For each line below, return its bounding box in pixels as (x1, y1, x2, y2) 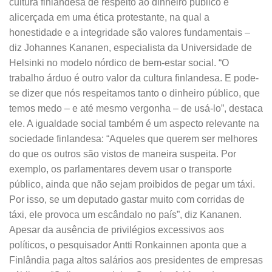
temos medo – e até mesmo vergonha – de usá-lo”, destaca (9, 103, 263, 114)
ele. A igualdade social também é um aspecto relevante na (9, 118, 259, 129)
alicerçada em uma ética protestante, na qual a (9, 12, 209, 23)
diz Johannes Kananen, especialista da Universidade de (9, 42, 252, 53)
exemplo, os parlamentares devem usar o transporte (9, 164, 232, 175)
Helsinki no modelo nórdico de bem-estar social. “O (9, 58, 229, 69)
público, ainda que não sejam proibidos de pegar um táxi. (9, 179, 255, 190)
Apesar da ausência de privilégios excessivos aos (9, 225, 224, 236)
